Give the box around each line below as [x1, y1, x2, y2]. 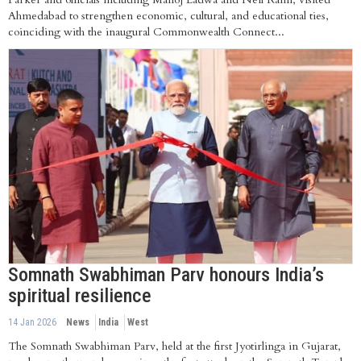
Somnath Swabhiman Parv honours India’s [8, 263, 324, 286]
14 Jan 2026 [8, 316, 56, 328]
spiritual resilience [8, 284, 151, 307]
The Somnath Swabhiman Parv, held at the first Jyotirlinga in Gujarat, [8, 338, 341, 354]
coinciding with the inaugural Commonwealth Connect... [8, 23, 284, 39]
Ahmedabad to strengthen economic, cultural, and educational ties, [8, 7, 329, 23]
